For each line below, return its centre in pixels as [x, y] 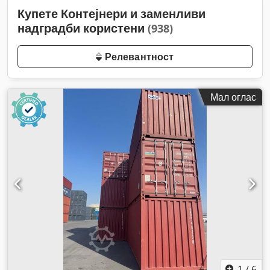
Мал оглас [233, 97]
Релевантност [138, 57]
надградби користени [83, 28]
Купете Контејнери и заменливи [111, 14]
